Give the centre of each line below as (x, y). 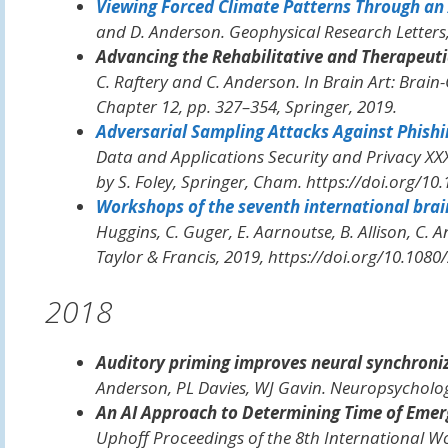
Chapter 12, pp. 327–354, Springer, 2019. (246, 106)
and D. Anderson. (162, 31)
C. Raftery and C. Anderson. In (209, 81)
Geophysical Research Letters (337, 31)
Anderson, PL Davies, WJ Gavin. (212, 387)
